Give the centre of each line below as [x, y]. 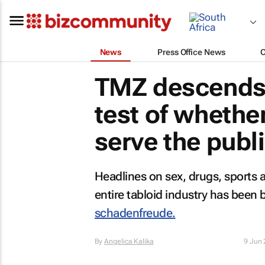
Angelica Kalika [129, 241]
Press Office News [191, 52]
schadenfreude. [135, 213]
